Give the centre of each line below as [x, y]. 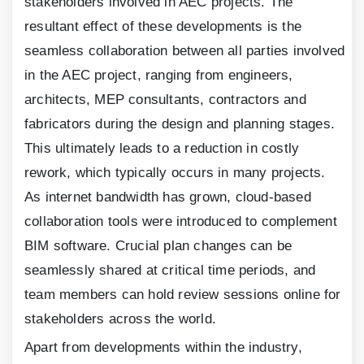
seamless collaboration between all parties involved [185, 51]
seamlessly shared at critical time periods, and [170, 271]
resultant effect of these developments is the [163, 27]
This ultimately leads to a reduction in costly [162, 149]
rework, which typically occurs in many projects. [175, 173]
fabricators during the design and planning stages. [180, 124]
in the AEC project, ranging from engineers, [159, 76]
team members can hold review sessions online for [183, 295]
